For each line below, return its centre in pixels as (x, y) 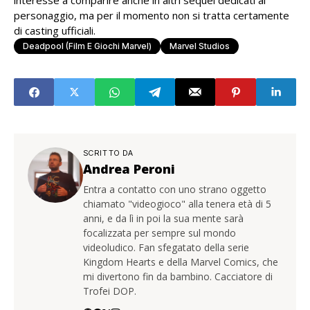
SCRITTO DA (108, 153)
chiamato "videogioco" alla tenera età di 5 (177, 204)
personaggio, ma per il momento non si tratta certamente (152, 15)
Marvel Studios (200, 46)
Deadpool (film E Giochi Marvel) (87, 46)
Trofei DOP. (110, 291)
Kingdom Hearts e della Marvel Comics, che (181, 262)
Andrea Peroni (129, 169)
